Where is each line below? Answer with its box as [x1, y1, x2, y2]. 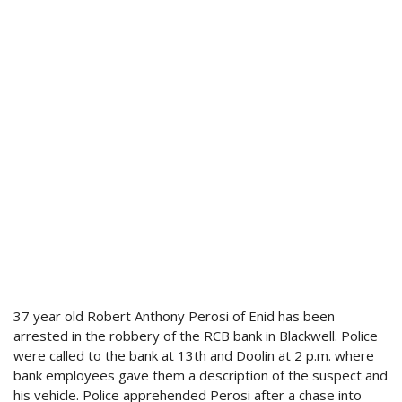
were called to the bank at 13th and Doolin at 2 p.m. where [13, 346, 374, 365]
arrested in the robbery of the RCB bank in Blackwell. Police [13, 327, 378, 345]
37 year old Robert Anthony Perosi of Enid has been [13, 307, 335, 326]
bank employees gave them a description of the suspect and [13, 366, 388, 385]
